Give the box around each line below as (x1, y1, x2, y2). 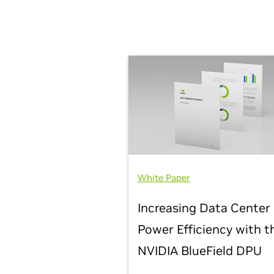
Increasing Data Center (138, 200, 270, 217)
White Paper (138, 172, 190, 184)
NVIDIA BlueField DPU (138, 243, 262, 259)
